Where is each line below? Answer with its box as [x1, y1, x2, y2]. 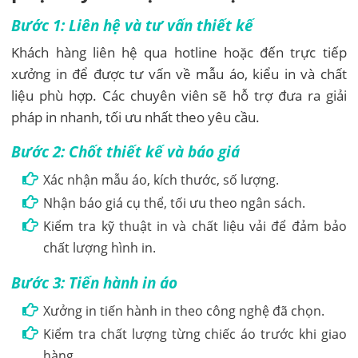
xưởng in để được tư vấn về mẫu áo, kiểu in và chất [11, 64, 347, 83]
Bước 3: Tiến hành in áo [11, 272, 178, 292]
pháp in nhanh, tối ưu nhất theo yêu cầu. [11, 107, 261, 126]
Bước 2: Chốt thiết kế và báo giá [11, 141, 241, 161]
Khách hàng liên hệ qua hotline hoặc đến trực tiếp [11, 42, 347, 62]
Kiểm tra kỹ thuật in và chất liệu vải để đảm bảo [43, 217, 347, 235]
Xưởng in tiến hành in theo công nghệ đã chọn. [43, 301, 325, 320]
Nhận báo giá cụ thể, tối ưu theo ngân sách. [43, 193, 306, 212]
